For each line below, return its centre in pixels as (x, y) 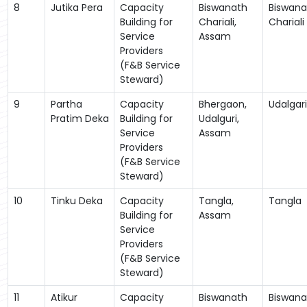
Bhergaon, (222, 104)
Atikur (64, 297)
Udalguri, (219, 118)
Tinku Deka (76, 200)
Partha (66, 104)
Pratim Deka (79, 118)
